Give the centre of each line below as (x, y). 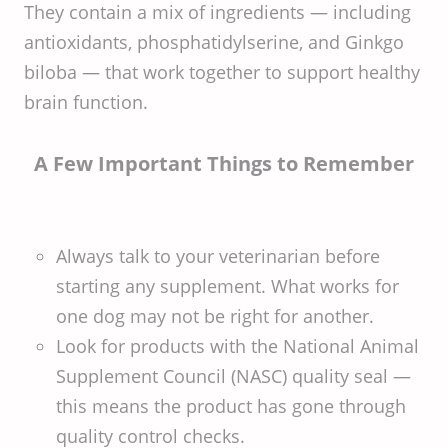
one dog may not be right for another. (215, 316)
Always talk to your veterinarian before (218, 256)
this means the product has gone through (231, 406)
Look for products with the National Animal (237, 346)
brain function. (86, 102)
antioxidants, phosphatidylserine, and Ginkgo (214, 42)
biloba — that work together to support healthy (222, 72)
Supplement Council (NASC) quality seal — (233, 376)
